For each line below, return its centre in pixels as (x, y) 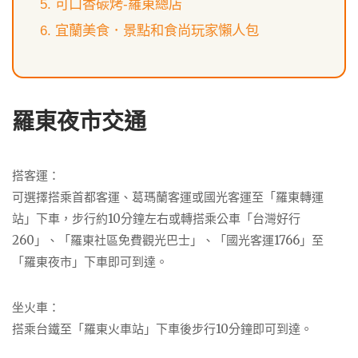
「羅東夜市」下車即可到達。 (90, 261)
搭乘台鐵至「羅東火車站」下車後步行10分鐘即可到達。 (162, 328)
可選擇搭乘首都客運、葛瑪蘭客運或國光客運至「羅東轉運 (168, 197)
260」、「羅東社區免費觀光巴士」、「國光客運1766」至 (168, 240)
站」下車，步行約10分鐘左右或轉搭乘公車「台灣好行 (156, 218)
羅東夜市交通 (79, 121)
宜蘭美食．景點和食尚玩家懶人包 (157, 31)
